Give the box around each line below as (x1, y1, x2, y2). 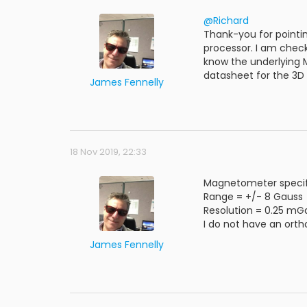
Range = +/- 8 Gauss (204, 190, 303, 204)
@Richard (204, 14, 249, 27)
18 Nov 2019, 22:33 (70, 145, 147, 158)
